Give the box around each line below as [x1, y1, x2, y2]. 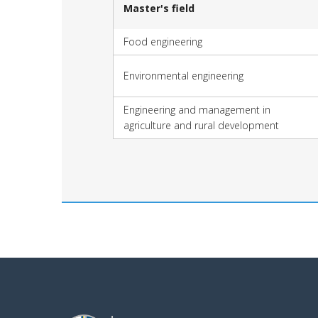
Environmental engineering [124, 68, 243, 82]
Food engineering [124, 34, 202, 48]
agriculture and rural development [124, 118, 279, 132]
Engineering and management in [124, 102, 270, 116]
